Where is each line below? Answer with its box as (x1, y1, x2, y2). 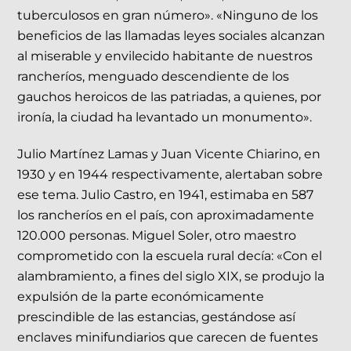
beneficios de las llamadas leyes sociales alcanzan (17, 28, 326, 44)
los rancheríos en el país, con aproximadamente (17, 208, 315, 223)
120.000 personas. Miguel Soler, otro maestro (17, 228, 297, 244)
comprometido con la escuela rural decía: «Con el (17, 248, 323, 264)
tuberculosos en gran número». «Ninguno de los (17, 8, 319, 24)
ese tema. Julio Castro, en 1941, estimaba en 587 (17, 187, 314, 203)
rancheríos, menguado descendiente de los (17, 69, 290, 85)
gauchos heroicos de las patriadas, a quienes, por (17, 89, 322, 105)
